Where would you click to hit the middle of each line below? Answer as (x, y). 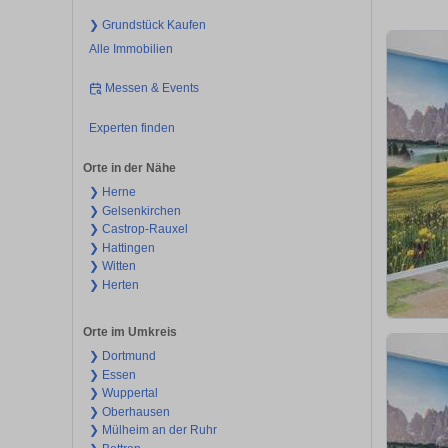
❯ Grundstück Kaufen (147, 24)
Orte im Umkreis (130, 332)
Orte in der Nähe (129, 168)
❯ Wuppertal (123, 393)
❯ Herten (113, 284)
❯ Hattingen (121, 247)
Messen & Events (152, 88)
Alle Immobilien (130, 48)
